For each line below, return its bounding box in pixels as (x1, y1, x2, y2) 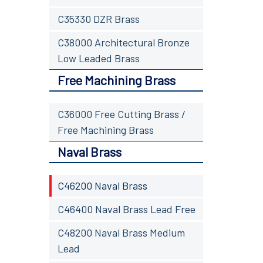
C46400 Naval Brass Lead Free (57, 202, 195, 215)
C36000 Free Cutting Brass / (57, 107, 186, 120)
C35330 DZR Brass (57, 12, 140, 25)
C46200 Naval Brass (57, 178, 147, 192)
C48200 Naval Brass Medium (57, 225, 185, 239)
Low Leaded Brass (57, 51, 140, 65)
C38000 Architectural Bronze (57, 35, 190, 49)
